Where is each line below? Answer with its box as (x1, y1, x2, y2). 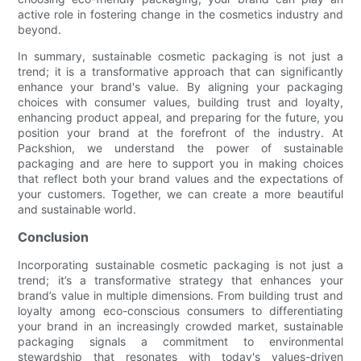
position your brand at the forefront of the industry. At (18, 125, 343, 139)
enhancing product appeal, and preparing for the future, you (18, 110, 343, 124)
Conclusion (18, 228, 89, 245)
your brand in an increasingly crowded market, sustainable (18, 318, 343, 333)
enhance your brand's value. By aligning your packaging (18, 79, 343, 93)
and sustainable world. (18, 201, 137, 216)
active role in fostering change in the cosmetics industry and (18, 6, 343, 21)
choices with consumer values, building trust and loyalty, (18, 94, 343, 109)
